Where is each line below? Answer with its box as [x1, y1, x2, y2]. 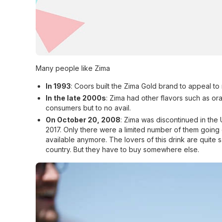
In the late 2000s [46, 94, 106, 102]
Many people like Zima [36, 64, 110, 72]
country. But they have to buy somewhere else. [46, 145, 199, 154]
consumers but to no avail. [46, 104, 131, 112]
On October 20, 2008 [46, 115, 120, 124]
